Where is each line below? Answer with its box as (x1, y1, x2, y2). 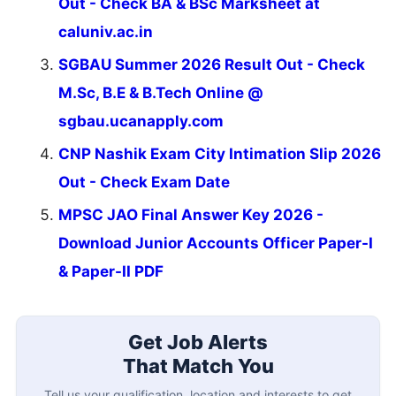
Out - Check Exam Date (58, 173, 230, 192)
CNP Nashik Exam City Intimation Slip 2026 (58, 145, 381, 164)
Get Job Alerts (128, 330, 268, 354)
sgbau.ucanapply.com (58, 112, 224, 131)
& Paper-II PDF (58, 263, 164, 281)
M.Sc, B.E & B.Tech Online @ (58, 84, 263, 103)
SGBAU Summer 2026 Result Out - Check (58, 56, 365, 74)
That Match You (122, 354, 274, 377)
